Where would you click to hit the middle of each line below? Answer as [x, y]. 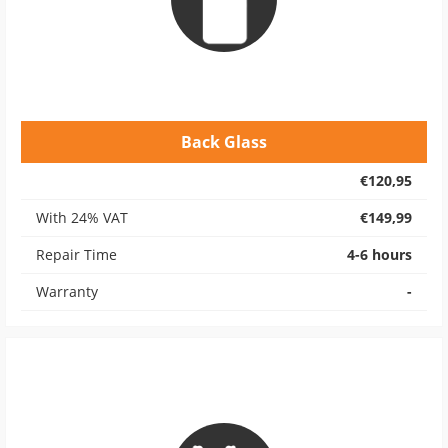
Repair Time [76, 254]
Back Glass [224, 142]
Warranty [67, 291]
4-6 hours [379, 254]
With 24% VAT [82, 217]
